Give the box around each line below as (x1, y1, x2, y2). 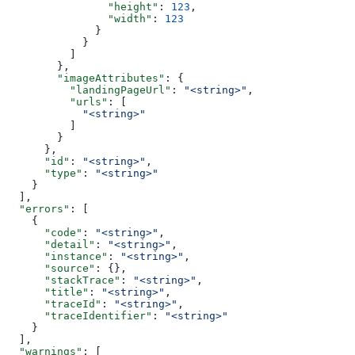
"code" (6, 227, 82, 239)
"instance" (6, 250, 108, 263)
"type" (6, 167, 82, 180)
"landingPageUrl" (6, 84, 171, 97)
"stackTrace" (6, 274, 120, 287)
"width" (6, 13, 152, 25)
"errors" (6, 203, 70, 216)
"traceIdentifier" (6, 310, 152, 323)
